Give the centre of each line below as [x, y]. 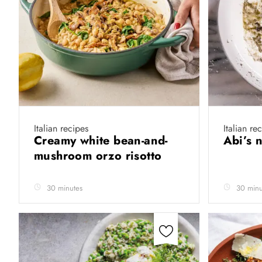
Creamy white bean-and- [101, 141]
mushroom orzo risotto [100, 156]
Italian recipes [61, 128]
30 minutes [65, 188]
